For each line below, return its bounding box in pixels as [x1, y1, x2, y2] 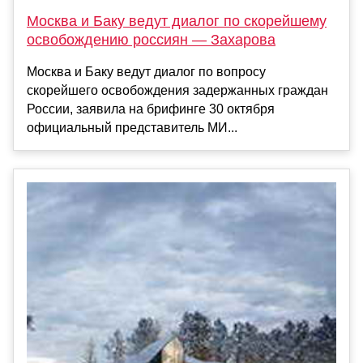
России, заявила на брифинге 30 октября [27, 101, 275, 116]
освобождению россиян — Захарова [27, 31, 275, 48]
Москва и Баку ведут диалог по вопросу [27, 64, 266, 79]
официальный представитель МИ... [27, 120, 237, 135]
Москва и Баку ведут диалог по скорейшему [27, 12, 327, 29]
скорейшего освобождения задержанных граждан [27, 83, 328, 97]
